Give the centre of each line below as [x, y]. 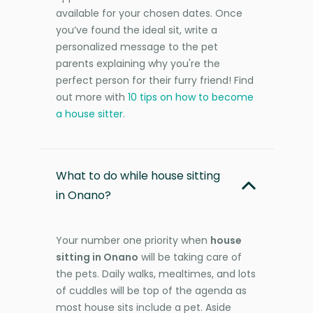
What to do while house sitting [138, 175]
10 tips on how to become [191, 97]
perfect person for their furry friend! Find [155, 80]
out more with [92, 97]
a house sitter [89, 114]
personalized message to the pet [137, 46]
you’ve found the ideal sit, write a [137, 30]
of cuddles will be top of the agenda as [151, 290]
